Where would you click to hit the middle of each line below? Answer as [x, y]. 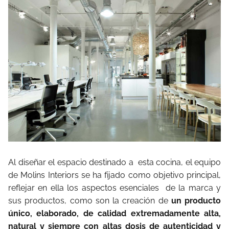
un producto [196, 200]
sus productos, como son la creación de [90, 200]
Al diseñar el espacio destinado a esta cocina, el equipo [114, 162]
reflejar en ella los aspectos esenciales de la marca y [114, 188]
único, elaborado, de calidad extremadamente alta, [114, 213]
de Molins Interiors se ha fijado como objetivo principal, [114, 175]
